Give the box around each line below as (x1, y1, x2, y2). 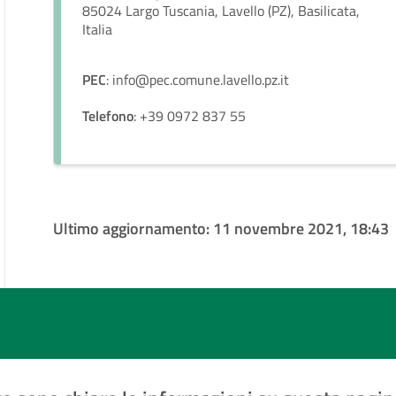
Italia (82, 19, 113, 40)
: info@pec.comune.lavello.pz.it (106, 69, 290, 90)
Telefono (82, 105, 134, 126)
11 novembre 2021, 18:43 (213, 217, 390, 240)
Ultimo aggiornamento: (53, 217, 214, 240)
